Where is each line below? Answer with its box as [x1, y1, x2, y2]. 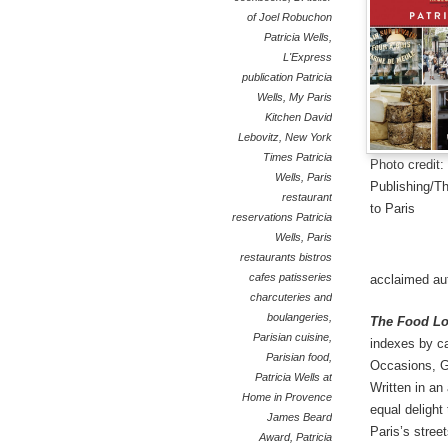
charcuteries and [250, 291, 332, 303]
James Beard [267, 411, 332, 423]
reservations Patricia [232, 211, 332, 223]
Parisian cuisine [253, 331, 329, 343]
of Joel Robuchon [247, 11, 332, 23]
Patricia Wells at [255, 371, 332, 383]
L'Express [283, 51, 332, 63]
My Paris [289, 91, 332, 103]
